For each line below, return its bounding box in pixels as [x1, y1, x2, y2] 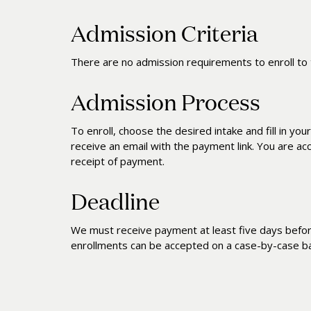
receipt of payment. [71, 153, 165, 168]
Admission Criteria [71, 17, 258, 47]
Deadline [71, 185, 160, 215]
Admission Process [71, 86, 260, 116]
